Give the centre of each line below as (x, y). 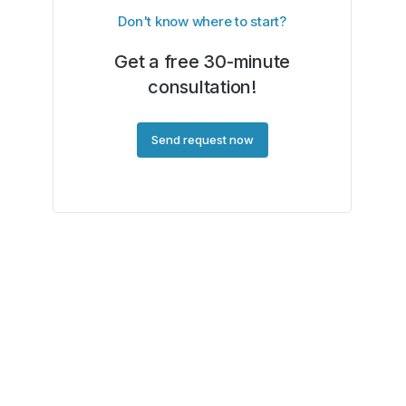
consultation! (202, 87)
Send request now (202, 140)
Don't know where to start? (202, 21)
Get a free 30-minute (202, 62)
